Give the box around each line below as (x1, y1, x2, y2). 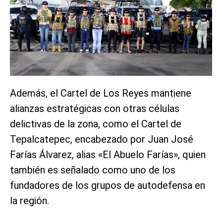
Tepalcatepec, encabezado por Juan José (10, 133, 193, 145)
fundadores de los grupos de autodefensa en (10, 179, 205, 191)
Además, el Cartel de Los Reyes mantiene (10, 87, 191, 99)
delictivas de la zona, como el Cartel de (10, 117, 181, 130)
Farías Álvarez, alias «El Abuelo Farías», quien (10, 148, 206, 161)
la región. (10, 194, 49, 207)
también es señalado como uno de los (10, 164, 175, 176)
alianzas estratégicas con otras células (10, 102, 179, 114)
